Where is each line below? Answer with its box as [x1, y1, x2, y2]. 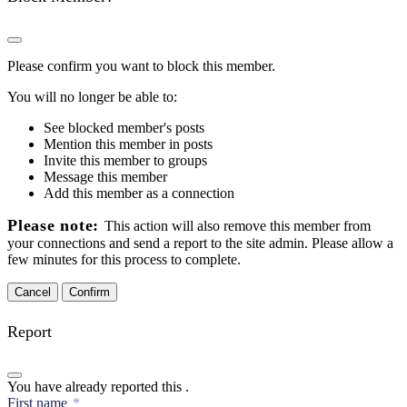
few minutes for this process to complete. [7, 252, 241, 268]
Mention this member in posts [44, 136, 213, 153]
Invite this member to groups [44, 153, 207, 169]
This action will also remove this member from [104, 218, 371, 234]
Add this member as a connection [44, 185, 234, 202]
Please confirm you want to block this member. [7, 58, 275, 74]
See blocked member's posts [44, 120, 204, 136]
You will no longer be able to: [7, 89, 177, 105]
